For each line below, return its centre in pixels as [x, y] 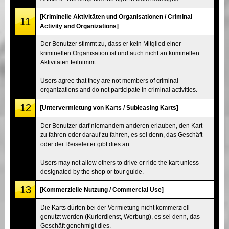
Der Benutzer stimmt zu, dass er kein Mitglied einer [111, 44]
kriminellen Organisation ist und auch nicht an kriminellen [120, 53]
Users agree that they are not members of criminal [109, 81]
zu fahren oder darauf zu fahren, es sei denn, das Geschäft [121, 135]
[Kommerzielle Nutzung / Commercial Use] [102, 189]
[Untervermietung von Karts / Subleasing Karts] [109, 108]
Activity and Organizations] [79, 26]
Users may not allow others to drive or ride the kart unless [120, 162]
